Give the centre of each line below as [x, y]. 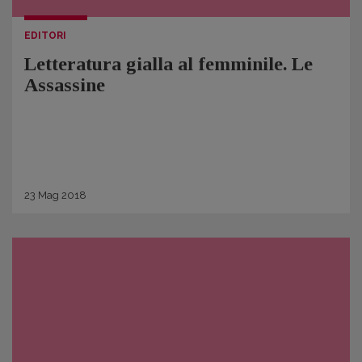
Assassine [65, 85]
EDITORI [45, 36]
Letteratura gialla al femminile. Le [168, 64]
